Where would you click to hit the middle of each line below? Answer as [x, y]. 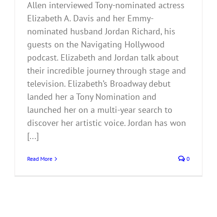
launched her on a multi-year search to [100, 110]
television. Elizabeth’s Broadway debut [99, 84]
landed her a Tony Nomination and [92, 97]
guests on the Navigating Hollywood [96, 45]
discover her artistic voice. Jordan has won [107, 123]
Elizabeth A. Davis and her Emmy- [90, 18]
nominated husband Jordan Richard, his [101, 31]
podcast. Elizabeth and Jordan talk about [103, 58]
